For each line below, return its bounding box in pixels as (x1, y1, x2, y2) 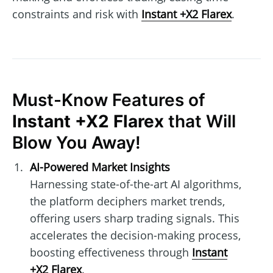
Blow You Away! (12, 132, 141, 153)
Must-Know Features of (12, 89, 205, 110)
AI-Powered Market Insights (29, 160, 170, 175)
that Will (164, 110, 236, 132)
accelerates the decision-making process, (29, 228, 241, 243)
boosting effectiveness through (29, 245, 192, 260)
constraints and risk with (12, 6, 141, 21)
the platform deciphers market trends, (29, 194, 225, 209)
